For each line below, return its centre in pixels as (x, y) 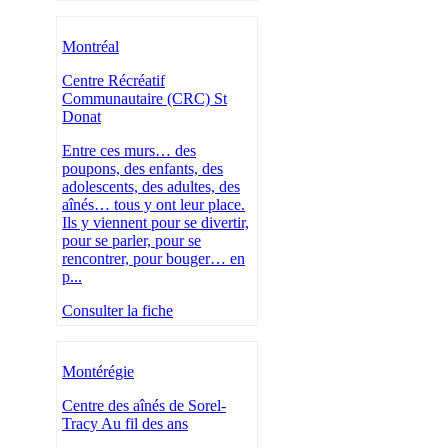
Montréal (90, 47)
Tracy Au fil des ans (125, 424)
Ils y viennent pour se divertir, (155, 223)
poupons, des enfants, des (142, 169)
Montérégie (98, 372)
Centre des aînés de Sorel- (144, 406)
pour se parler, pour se (131, 241)
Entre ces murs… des (129, 151)
